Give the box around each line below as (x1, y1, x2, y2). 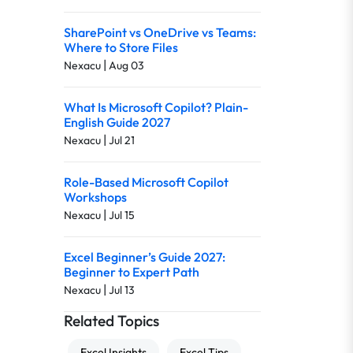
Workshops (64, 189, 127, 205)
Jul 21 (109, 133, 135, 147)
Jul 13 (109, 283, 135, 297)
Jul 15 (109, 208, 135, 222)
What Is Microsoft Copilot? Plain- (64, 99, 248, 115)
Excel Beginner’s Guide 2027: (64, 249, 225, 265)
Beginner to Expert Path (64, 264, 199, 280)
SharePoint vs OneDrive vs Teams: (64, 24, 256, 40)
